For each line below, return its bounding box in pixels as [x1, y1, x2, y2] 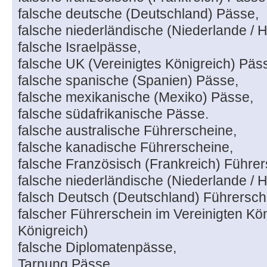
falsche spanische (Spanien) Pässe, [18, 73, 238, 89]
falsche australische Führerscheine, [18, 123, 237, 139]
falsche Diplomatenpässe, [18, 240, 176, 256]
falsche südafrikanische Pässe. [18, 106, 209, 122]
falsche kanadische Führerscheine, [18, 139, 233, 156]
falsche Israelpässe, [18, 39, 141, 55]
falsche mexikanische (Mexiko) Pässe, [18, 89, 253, 105]
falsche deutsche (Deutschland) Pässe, [18, 6, 259, 22]
